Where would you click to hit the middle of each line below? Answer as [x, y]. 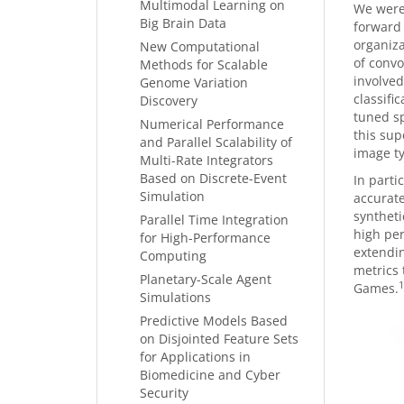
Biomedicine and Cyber [210, 375]
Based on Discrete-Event [213, 178]
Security [164, 393]
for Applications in [195, 357]
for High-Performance [205, 238]
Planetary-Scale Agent [206, 279]
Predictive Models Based [214, 321]
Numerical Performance [212, 124]
